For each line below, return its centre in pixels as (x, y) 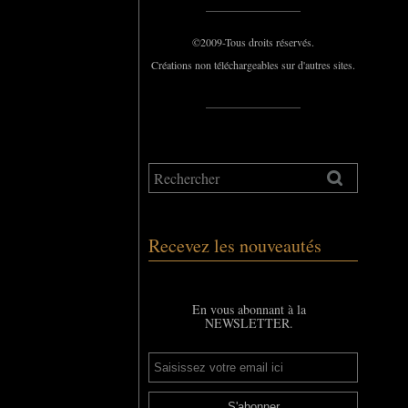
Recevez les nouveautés (235, 245)
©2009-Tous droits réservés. (253, 42)
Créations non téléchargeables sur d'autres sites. (253, 65)
